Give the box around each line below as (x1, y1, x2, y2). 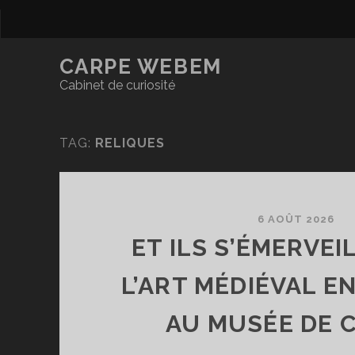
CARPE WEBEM (59, 55, 222, 78)
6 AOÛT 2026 (257, 213, 335, 225)
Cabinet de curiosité (59, 78, 175, 93)
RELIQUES (94, 136, 165, 151)
